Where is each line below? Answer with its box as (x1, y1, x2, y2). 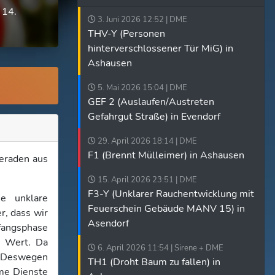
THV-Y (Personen (88, 27, 165, 41)
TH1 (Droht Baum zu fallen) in (88, 255, 220, 269)
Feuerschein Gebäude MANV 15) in (88, 202, 245, 215)
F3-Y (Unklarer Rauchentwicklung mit (88, 187, 254, 201)
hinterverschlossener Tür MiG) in (88, 42, 233, 55)
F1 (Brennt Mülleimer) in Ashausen (88, 149, 244, 162)
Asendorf (88, 217, 129, 230)
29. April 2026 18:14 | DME (96, 136, 197, 147)
